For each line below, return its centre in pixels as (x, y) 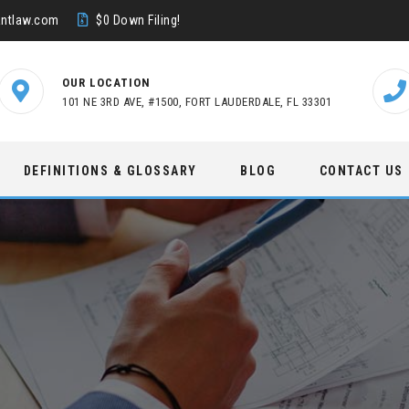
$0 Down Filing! (138, 20)
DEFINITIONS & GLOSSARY (110, 171)
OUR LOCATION (106, 83)
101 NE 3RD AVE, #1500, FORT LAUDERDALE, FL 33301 (197, 102)
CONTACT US (361, 171)
